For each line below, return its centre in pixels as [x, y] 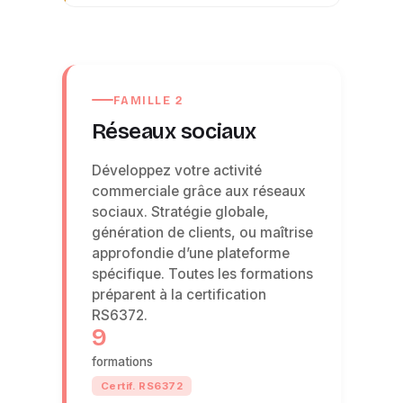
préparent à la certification [179, 294]
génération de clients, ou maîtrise [202, 232]
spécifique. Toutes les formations [202, 273]
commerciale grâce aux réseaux [198, 191]
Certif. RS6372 [142, 385]
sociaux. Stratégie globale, [180, 211]
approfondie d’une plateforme [190, 253]
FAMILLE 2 [148, 100]
